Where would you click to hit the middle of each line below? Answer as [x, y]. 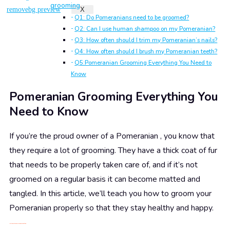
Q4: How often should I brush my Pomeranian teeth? [146, 52]
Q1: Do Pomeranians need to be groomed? [132, 18]
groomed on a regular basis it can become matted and [105, 179]
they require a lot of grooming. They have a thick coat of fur [113, 151]
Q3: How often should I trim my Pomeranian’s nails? [146, 40]
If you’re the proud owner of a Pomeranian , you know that [112, 136]
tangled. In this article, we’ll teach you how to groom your [110, 194]
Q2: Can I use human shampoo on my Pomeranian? [145, 29]
